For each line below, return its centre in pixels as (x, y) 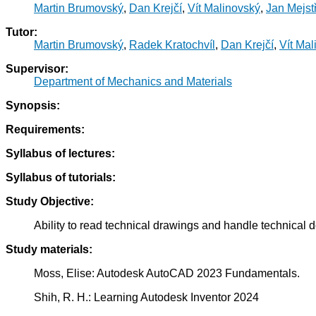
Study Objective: (50, 202)
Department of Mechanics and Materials (133, 82)
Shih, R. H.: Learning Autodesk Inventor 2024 (146, 298)
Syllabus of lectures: (60, 154)
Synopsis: (33, 106)
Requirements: (45, 130)
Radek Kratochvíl (172, 45)
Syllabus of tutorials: (61, 178)
